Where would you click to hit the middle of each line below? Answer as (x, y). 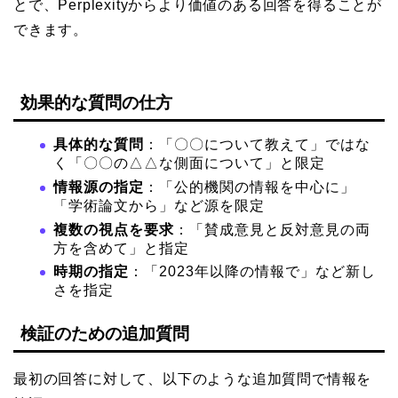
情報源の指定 (99, 187)
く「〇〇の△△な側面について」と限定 (189, 163)
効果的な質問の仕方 (96, 103)
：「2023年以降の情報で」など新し (252, 272)
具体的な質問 (99, 145)
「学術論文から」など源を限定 (159, 206)
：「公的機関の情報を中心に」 (250, 187)
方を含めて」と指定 (121, 248)
